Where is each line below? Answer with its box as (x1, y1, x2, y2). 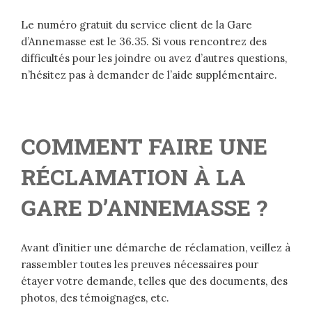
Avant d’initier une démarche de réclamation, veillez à (21, 240, 290, 254)
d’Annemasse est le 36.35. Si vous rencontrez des (21, 34, 267, 48)
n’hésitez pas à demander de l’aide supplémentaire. (21, 68, 277, 81)
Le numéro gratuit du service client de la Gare (21, 17, 252, 31)
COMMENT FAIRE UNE (21, 130, 267, 161)
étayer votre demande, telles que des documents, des (21, 274, 288, 288)
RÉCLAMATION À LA (21, 161, 246, 192)
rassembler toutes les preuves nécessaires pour (21, 257, 258, 271)
